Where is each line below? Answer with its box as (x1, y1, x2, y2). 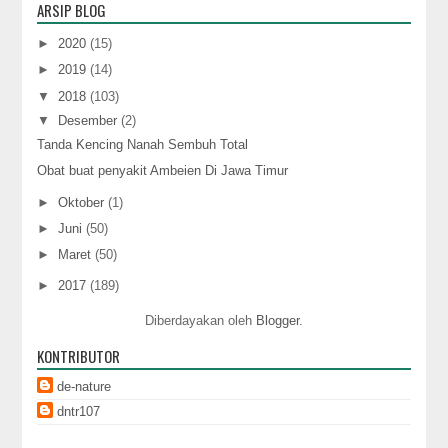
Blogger (256, 312, 299, 328)
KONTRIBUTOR (37, 344, 121, 367)
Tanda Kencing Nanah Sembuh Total (37, 137, 249, 153)
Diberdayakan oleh (145, 312, 256, 328)
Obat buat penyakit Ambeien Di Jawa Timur (37, 163, 289, 179)
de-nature (57, 378, 112, 394)
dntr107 (57, 403, 101, 419)
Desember (58, 112, 122, 128)
